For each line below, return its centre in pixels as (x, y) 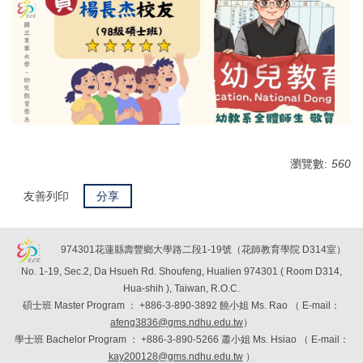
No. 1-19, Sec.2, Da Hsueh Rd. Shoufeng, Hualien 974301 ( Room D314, (181, 271)
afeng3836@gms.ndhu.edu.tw (177, 322)
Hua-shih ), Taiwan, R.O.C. (181, 288)
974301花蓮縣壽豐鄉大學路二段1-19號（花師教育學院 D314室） (194, 250)
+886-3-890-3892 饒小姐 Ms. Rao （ (220, 305)
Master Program (90, 305)
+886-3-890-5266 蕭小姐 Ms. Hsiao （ (224, 339)
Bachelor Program (86, 339)
